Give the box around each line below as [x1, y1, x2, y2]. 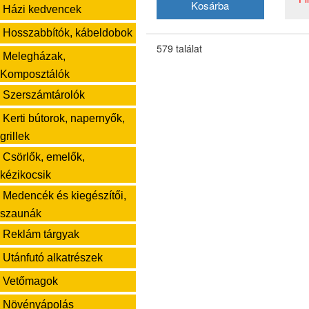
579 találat [156, 41, 202, 55]
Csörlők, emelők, [3, 151, 85, 163]
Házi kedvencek [3, 3, 81, 15]
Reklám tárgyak [3, 228, 79, 240]
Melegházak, [3, 50, 66, 62]
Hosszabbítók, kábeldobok [3, 27, 132, 39]
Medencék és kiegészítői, [3, 190, 126, 201]
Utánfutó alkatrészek [3, 252, 103, 263]
